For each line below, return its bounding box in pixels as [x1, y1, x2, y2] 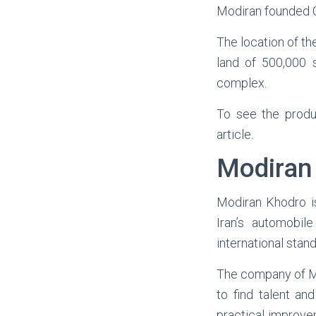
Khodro [266, 195, 307, 209]
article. [217, 127, 253, 142]
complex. [217, 75, 267, 90]
